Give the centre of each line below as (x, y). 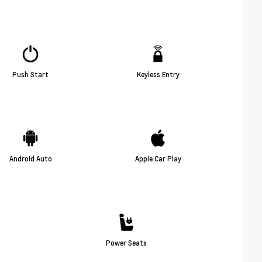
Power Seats (126, 243)
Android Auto (30, 159)
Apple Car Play (158, 159)
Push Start (30, 75)
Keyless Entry (158, 75)
